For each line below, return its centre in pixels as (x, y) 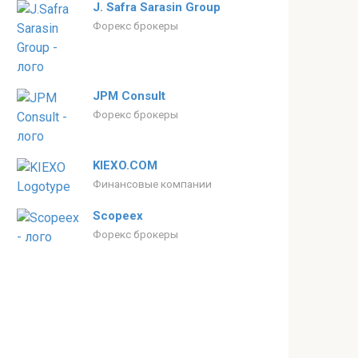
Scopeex (118, 216)
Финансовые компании (152, 184)
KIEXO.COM (125, 165)
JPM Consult (129, 96)
